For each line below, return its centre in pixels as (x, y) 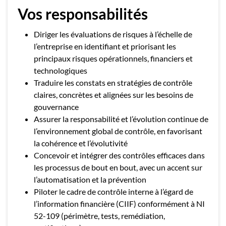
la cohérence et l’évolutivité (81, 143)
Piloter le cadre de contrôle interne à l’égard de (114, 191)
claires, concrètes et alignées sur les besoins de (114, 95)
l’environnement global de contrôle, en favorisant (118, 131)
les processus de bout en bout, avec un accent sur (118, 167)
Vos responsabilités (83, 14)
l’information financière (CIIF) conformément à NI (119, 204)
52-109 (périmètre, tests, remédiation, (99, 216)
